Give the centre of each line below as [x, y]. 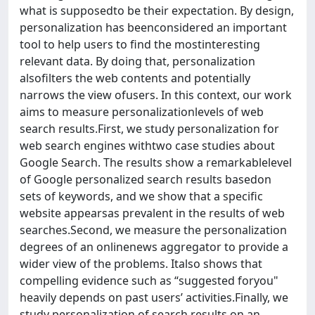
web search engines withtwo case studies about [147, 146]
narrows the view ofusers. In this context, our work [156, 95]
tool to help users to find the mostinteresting [140, 44]
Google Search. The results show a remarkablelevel [156, 162]
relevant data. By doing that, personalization [137, 61]
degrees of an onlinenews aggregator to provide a [154, 247]
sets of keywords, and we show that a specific [141, 196]
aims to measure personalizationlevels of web [142, 112]
